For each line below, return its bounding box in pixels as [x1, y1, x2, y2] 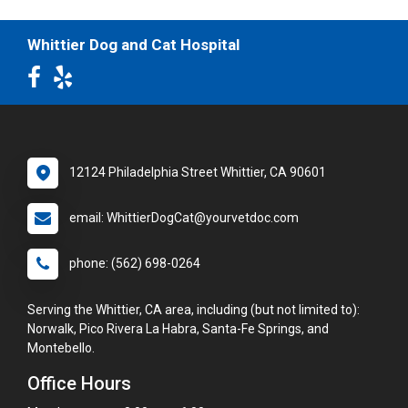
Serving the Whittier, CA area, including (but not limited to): [27, 301, 360, 317]
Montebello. [27, 340, 95, 355]
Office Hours [27, 372, 131, 394]
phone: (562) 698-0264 [69, 255, 200, 270]
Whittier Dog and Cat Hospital [27, 35, 240, 54]
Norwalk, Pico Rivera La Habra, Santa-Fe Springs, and [27, 321, 329, 336]
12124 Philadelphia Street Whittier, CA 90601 [69, 164, 326, 179]
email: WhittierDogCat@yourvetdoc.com [69, 209, 299, 225]
